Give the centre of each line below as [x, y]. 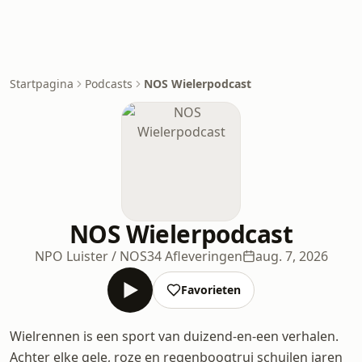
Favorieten [211, 290]
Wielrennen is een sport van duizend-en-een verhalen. [174, 336]
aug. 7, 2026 [291, 256]
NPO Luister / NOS [90, 256]
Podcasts [109, 84]
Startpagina [42, 84]
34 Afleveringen [194, 256]
